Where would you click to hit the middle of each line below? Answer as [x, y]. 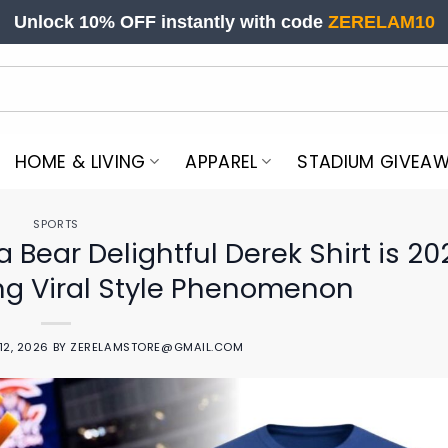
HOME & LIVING [80, 161]
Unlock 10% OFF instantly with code [170, 22]
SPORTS [56, 224]
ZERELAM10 [381, 22]
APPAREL [221, 161]
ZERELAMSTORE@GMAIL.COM [157, 346]
